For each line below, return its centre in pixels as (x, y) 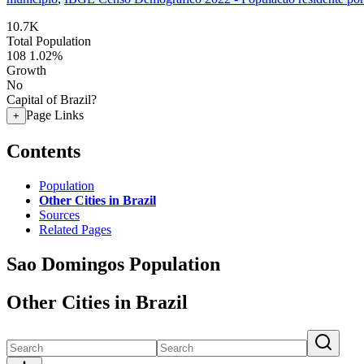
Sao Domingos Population (113, 264)
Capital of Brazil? (52, 100)
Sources (59, 214)
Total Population (49, 41)
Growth (26, 70)
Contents (43, 151)
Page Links (55, 115)
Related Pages (75, 229)
